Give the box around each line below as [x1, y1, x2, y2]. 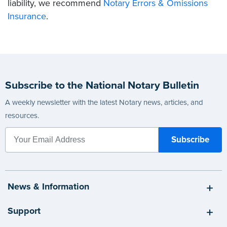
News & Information [8, 180, 89, 192]
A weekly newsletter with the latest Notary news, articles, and [5, 97, 203, 107]
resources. [5, 110, 39, 120]
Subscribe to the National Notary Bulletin [5, 79, 199, 92]
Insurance [8, 10, 46, 22]
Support [8, 205, 41, 217]
